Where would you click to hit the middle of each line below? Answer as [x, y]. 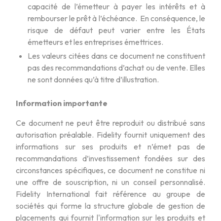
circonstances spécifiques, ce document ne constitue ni [110, 170]
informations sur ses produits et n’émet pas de [110, 146]
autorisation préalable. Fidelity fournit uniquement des [110, 134]
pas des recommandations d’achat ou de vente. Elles [116, 67]
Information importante [62, 103]
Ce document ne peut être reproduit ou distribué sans [110, 123]
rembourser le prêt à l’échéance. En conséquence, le [116, 18]
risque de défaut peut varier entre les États [116, 30]
